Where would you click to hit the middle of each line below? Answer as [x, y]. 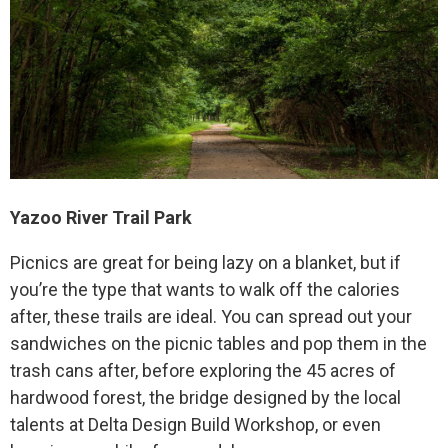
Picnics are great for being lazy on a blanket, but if [205, 262]
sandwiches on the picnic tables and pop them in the [218, 343]
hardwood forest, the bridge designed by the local [205, 397]
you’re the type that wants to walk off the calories [205, 289]
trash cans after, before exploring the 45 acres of [203, 370]
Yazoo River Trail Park [101, 217]
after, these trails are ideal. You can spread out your [211, 316]
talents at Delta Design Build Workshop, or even [195, 424]
